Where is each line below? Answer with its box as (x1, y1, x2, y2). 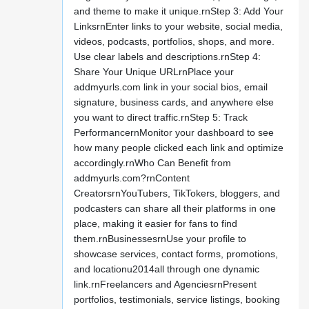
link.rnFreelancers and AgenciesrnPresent (73, 279, 257, 290)
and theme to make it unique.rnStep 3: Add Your (73, 6, 283, 17)
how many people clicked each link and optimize (73, 142, 283, 154)
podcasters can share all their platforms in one (73, 203, 276, 215)
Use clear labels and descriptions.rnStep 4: (73, 51, 261, 63)
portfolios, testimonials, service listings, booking (73, 294, 280, 306)
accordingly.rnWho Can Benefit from (73, 157, 231, 169)
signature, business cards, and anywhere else (73, 97, 274, 108)
